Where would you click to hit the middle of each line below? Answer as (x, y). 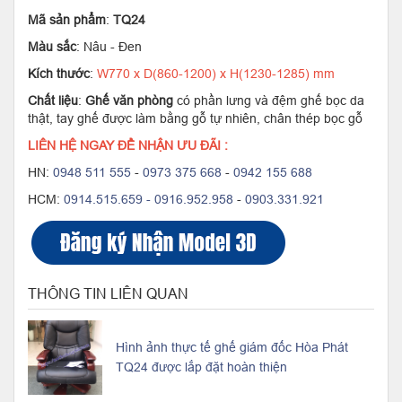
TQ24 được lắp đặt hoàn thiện (201, 367)
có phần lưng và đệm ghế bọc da (269, 100)
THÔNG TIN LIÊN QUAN (108, 293)
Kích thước (59, 73)
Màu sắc (52, 46)
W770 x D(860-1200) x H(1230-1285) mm (216, 73)
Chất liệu (53, 100)
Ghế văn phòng (129, 100)
